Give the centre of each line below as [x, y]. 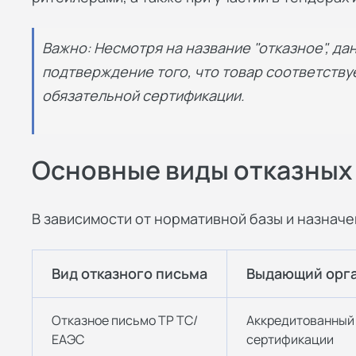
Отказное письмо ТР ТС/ [125, 321]
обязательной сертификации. [143, 95]
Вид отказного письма [130, 274]
